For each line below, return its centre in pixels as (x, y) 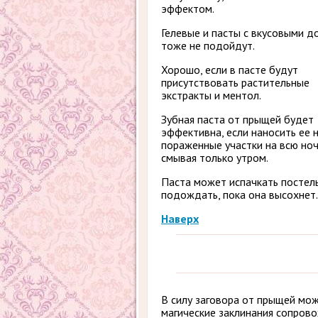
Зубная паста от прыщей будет (237, 119)
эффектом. (188, 9)
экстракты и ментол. (211, 95)
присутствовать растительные (235, 82)
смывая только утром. (215, 158)
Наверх (180, 219)
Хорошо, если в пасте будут (230, 70)
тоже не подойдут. (208, 45)
